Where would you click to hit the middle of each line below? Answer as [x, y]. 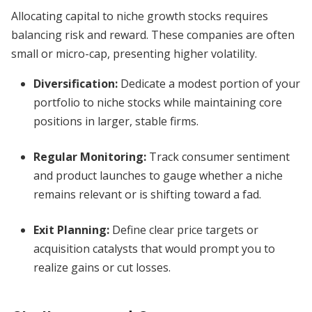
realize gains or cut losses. [102, 267]
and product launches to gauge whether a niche [158, 175]
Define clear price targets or [184, 230]
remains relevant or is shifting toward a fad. [147, 194]
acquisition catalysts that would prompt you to [154, 249]
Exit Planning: [71, 230]
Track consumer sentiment [218, 157]
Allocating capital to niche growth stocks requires [140, 16]
